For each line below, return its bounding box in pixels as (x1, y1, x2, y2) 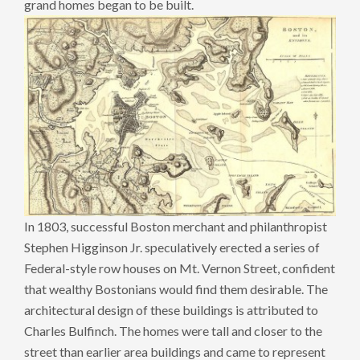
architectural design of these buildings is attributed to (24, 302, 318, 318)
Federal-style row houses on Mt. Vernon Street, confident (24, 260, 335, 276)
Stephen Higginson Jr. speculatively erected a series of (24, 239, 320, 256)
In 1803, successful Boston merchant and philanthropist (24, 219, 327, 235)
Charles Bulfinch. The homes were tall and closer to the (24, 323, 322, 339)
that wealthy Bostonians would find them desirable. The (24, 281, 328, 297)
